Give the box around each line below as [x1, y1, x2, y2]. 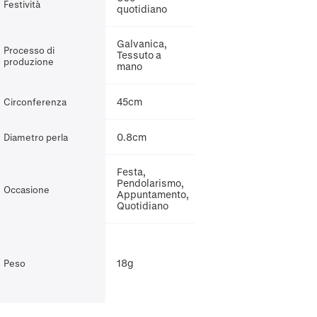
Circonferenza [3, 96, 67, 107]
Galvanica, [116, 38, 167, 50]
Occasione [3, 183, 50, 195]
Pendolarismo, [116, 177, 184, 189]
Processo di [3, 44, 54, 55]
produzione [3, 55, 54, 67]
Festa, [116, 166, 146, 178]
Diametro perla [3, 132, 68, 142]
